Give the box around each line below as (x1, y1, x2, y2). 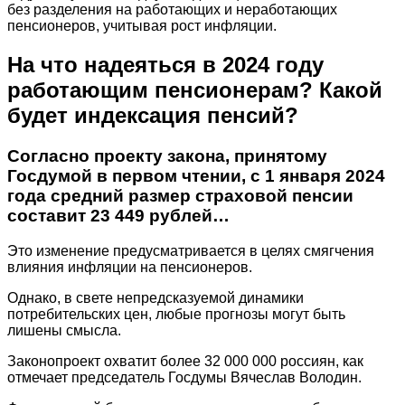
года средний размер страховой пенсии (7, 185, 353, 205)
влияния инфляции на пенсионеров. (7, 259, 252, 275)
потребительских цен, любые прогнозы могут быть (7, 306, 345, 322)
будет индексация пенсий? (7, 102, 298, 127)
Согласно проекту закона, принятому (7, 146, 327, 165)
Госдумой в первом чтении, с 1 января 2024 (7, 165, 385, 185)
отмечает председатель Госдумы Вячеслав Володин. (7, 369, 362, 385)
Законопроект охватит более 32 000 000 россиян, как (7, 353, 363, 369)
